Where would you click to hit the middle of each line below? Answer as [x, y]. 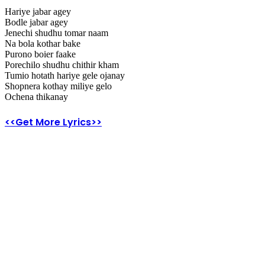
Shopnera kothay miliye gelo [58, 86]
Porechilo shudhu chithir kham [62, 65]
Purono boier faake [40, 54]
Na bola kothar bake [43, 44]
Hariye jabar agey [38, 12]
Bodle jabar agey [36, 22]
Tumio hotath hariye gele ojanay [65, 76]
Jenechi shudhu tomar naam [56, 33]
